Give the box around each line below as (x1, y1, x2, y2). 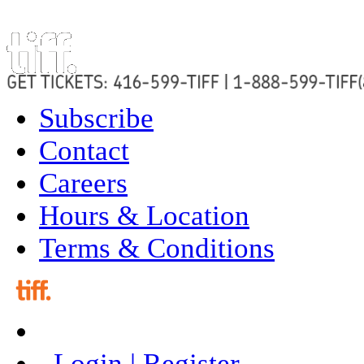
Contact (39, 135, 129, 167)
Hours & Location (39, 200, 249, 232)
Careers (39, 167, 128, 200)
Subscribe (39, 102, 154, 135)
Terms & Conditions (39, 232, 275, 265)
